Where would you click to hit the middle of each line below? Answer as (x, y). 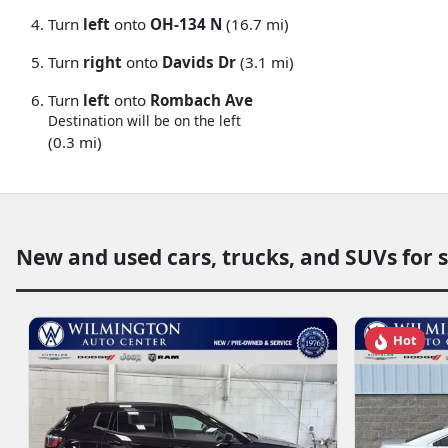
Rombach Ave (201, 100)
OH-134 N (186, 24)
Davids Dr (199, 62)
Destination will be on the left (144, 120)
